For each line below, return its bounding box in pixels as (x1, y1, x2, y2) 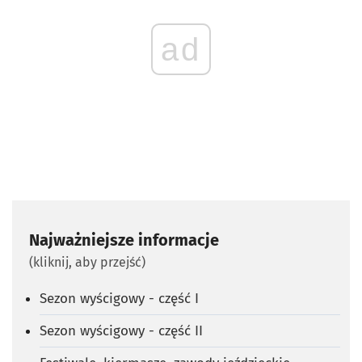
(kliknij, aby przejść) (29, 254, 145, 270)
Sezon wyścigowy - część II (40, 322, 203, 339)
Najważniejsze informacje (29, 229, 219, 250)
